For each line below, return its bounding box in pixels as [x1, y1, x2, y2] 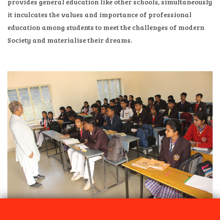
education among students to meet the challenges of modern [7, 23, 204, 32]
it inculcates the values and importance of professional [7, 10, 192, 20]
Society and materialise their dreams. [7, 35, 132, 45]
